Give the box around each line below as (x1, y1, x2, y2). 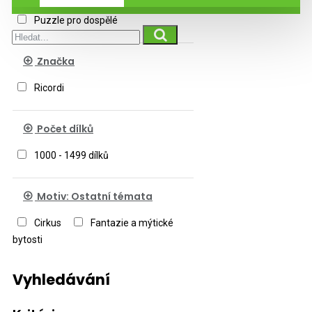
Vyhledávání (13, 270, 110, 290)
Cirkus (34, 217, 61, 228)
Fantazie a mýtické (91, 217, 173, 228)
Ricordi (34, 82, 64, 93)
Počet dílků (35, 122, 93, 136)
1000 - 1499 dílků (34, 150, 109, 161)
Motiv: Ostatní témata (35, 189, 153, 203)
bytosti (13, 234, 42, 245)
